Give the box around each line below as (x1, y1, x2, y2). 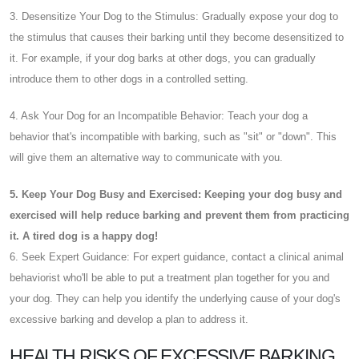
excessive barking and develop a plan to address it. (10, 313, 248, 325)
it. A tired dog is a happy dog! (10, 229, 158, 242)
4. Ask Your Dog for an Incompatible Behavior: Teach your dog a (10, 109, 308, 122)
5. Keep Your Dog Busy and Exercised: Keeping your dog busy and (10, 188, 342, 200)
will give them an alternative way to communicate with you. (10, 151, 283, 163)
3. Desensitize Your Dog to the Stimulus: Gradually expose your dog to (10, 10, 338, 22)
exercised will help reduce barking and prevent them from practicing (10, 208, 349, 221)
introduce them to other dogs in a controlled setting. (10, 72, 248, 85)
